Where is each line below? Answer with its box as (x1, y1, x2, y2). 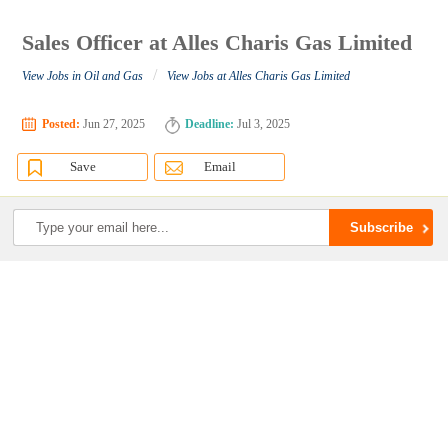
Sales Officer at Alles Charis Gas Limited (22, 30, 413, 56)
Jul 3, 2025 (234, 117, 291, 132)
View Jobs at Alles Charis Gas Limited (167, 69, 351, 84)
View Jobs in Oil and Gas (22, 69, 144, 84)
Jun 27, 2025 (80, 117, 146, 132)
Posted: (42, 117, 81, 132)
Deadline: (185, 117, 235, 132)
